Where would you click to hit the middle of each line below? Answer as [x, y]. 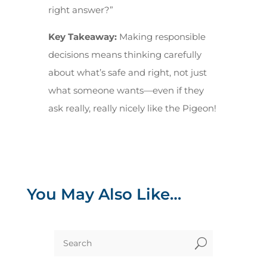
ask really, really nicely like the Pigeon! [132, 108]
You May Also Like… [104, 195]
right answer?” [80, 10]
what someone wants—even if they [126, 91]
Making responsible [161, 37]
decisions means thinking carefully [125, 55]
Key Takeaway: [82, 37]
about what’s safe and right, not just [127, 73]
